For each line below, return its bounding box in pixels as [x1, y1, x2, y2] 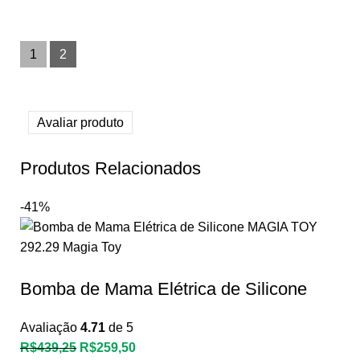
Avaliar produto [37, 115, 124, 129]
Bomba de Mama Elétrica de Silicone [20, 278, 307, 299]
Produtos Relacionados [20, 157, 201, 178]
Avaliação [20, 320, 80, 334]
